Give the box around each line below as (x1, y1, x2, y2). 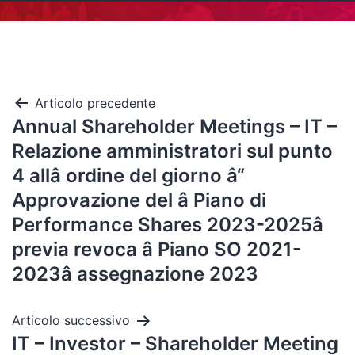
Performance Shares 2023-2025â (12, 213, 323, 236)
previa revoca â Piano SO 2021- (12, 238, 301, 261)
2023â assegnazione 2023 (12, 262, 258, 285)
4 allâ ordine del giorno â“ (12, 164, 245, 187)
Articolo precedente (35, 95, 155, 111)
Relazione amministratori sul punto (12, 139, 333, 162)
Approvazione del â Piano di (12, 189, 266, 212)
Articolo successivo (12, 312, 130, 328)
